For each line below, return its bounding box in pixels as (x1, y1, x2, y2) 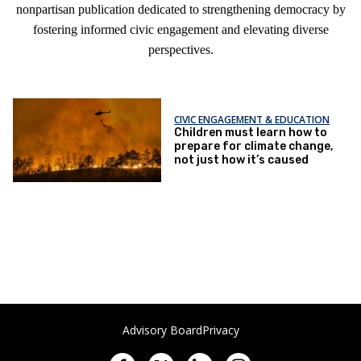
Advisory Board (122, 322, 202, 338)
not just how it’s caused (174, 152, 309, 167)
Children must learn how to (174, 125, 328, 139)
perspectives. (147, 43, 214, 56)
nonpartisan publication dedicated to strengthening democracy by (15, 2, 346, 16)
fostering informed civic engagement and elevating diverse (32, 23, 329, 36)
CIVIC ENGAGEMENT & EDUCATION (174, 112, 330, 127)
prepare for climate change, (174, 139, 334, 153)
